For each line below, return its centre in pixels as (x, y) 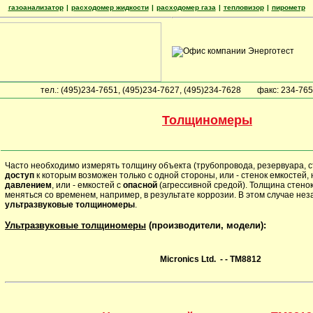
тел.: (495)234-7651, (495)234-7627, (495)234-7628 (142, 90)
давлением (28, 185)
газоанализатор (36, 7)
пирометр (288, 7)
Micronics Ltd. (188, 259)
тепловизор (243, 7)
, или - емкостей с (87, 185)
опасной (140, 185)
